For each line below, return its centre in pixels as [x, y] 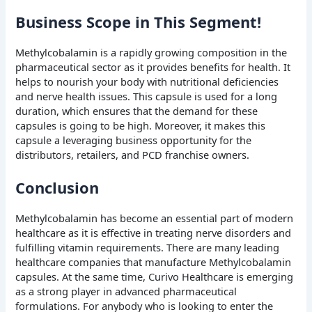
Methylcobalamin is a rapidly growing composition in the [151, 53]
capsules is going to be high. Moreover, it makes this [141, 126]
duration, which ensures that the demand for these [137, 111]
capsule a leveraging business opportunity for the [134, 140]
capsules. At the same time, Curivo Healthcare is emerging [155, 276]
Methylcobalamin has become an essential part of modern [155, 218]
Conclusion [57, 187]
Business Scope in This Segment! [139, 22]
